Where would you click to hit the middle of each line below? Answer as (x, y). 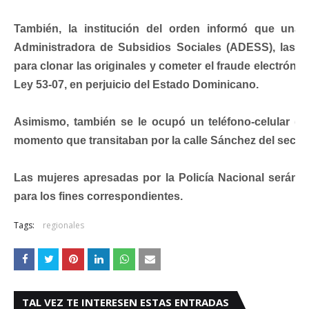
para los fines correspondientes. (98, 196)
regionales (63, 225)
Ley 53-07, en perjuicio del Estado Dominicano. (136, 84)
